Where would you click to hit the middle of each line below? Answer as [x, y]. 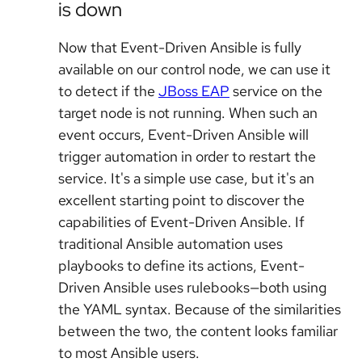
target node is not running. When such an [188, 112]
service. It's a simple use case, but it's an [186, 178]
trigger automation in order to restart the [187, 156]
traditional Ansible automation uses [170, 243]
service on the [276, 90]
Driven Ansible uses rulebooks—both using [192, 287]
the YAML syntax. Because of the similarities [200, 309]
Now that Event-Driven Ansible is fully [180, 47]
